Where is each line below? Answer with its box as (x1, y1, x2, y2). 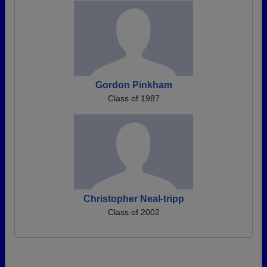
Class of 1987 (107, 94, 160, 103)
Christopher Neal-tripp (83, 194, 184, 204)
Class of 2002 (107, 207, 160, 217)
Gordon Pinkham (95, 80, 172, 90)
